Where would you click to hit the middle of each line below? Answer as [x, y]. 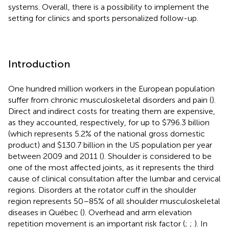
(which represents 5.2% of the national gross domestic [107, 133]
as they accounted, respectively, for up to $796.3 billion [109, 122]
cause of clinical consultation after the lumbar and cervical [114, 178]
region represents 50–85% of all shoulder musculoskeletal [114, 201]
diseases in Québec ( [45, 212]
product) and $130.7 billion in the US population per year [110, 145]
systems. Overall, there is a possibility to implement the [109, 7]
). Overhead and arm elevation [137, 212]
